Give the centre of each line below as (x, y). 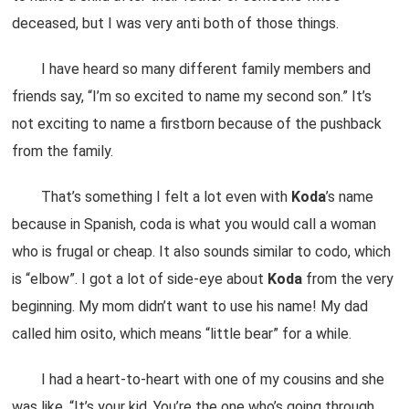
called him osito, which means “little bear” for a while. (182, 334)
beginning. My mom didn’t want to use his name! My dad (190, 306)
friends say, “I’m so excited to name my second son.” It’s (192, 96)
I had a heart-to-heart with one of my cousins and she (199, 379)
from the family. (63, 151)
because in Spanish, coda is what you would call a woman (194, 224)
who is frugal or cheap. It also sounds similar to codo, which (202, 252)
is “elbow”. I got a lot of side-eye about (140, 279)
